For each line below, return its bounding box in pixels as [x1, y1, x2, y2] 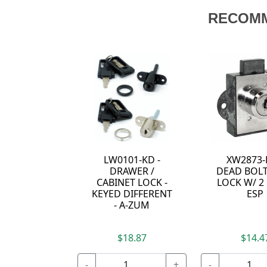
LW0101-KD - [103, 153, 160, 167]
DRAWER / [109, 164, 154, 178]
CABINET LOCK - [96, 176, 167, 190]
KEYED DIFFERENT [91, 187, 172, 201]
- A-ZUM [114, 198, 150, 212]
